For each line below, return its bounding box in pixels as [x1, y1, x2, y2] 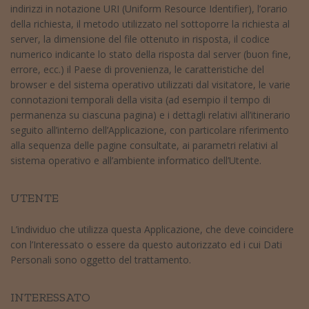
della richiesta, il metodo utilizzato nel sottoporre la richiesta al [10, 17, 290, 31]
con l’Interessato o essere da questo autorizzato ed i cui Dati [10, 237, 282, 251]
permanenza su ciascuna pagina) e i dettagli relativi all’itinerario [10, 108, 290, 122]
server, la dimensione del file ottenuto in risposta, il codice [10, 32, 270, 46]
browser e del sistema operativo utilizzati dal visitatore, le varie [10, 78, 290, 92]
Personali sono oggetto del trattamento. [10, 252, 191, 266]
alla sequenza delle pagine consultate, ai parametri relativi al [10, 139, 278, 152]
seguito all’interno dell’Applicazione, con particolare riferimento [10, 123, 289, 137]
